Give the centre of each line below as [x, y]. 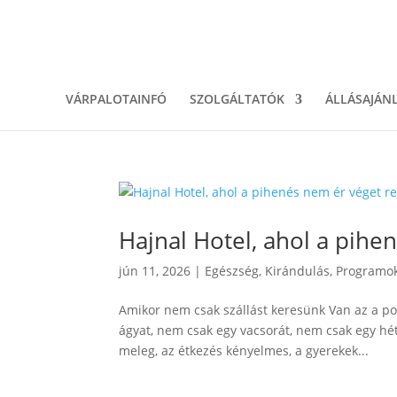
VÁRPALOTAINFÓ [116, 99]
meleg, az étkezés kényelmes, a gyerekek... [244, 350]
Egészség [232, 271]
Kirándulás [298, 271]
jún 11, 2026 [155, 271]
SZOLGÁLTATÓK [237, 99]
